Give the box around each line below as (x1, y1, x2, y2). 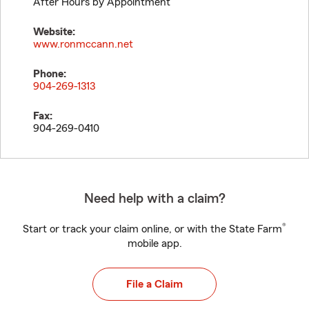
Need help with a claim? (83, 192, 226, 206)
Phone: (33, 68, 66, 79)
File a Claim (126, 279, 183, 290)
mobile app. (127, 238, 182, 249)
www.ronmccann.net (33, 39, 133, 50)
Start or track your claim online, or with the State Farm (23, 223, 282, 235)
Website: (33, 26, 75, 37)
